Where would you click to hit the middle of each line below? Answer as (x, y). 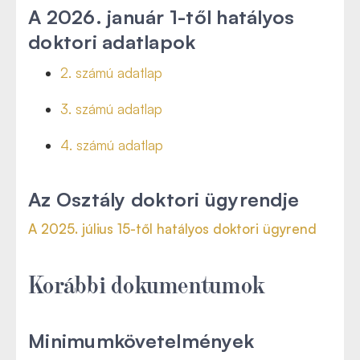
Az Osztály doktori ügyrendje (164, 199)
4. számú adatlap (112, 145)
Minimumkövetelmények (141, 341)
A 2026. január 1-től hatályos (162, 17)
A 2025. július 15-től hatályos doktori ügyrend (172, 229)
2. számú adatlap (111, 73)
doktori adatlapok (112, 42)
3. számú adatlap (111, 109)
